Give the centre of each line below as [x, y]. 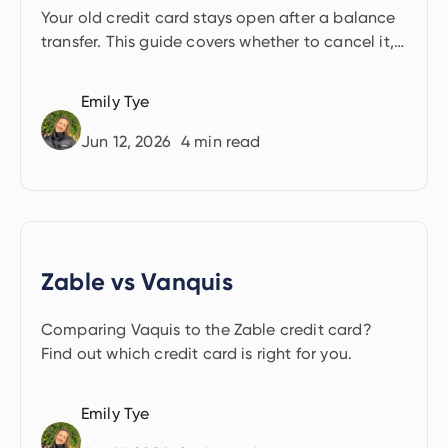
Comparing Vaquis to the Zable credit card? [206, 329]
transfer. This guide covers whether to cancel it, [217, 41]
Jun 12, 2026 [126, 141]
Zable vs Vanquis [137, 281]
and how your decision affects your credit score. [220, 65]
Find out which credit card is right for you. [197, 353]
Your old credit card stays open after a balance [218, 17]
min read [225, 141]
